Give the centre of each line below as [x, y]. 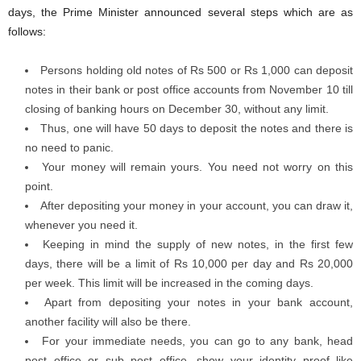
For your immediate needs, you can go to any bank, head [198, 341]
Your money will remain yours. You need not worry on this [198, 167]
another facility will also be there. [108, 322]
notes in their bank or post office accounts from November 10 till [189, 89]
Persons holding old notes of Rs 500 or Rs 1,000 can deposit [197, 70]
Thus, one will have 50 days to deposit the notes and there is [197, 128]
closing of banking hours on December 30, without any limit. [177, 109]
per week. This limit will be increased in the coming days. [169, 283]
